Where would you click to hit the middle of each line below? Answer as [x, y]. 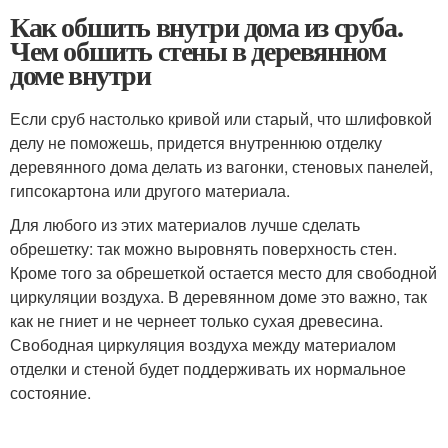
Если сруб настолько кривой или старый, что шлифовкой [221, 118]
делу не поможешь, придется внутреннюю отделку [196, 142]
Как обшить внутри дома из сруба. [206, 26]
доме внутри [80, 74]
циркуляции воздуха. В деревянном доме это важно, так [218, 296]
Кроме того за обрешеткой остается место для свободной [223, 272]
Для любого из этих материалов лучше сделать [185, 224]
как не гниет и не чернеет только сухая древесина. [196, 320]
